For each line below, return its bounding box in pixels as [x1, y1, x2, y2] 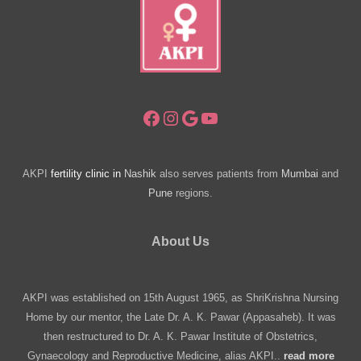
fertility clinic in [51, 167, 124, 180]
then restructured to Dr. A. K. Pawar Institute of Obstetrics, [44, 330, 317, 343]
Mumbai [281, 167, 318, 180]
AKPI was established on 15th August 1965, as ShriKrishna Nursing [23, 292, 338, 305]
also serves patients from [156, 167, 281, 180]
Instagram [160, 106, 246, 128]
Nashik [124, 167, 156, 180]
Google [180, 106, 241, 128]
